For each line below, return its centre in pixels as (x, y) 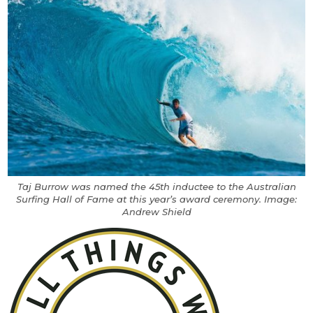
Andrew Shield (156, 212)
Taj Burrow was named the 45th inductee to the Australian (156, 187)
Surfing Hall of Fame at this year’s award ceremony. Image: (156, 199)
